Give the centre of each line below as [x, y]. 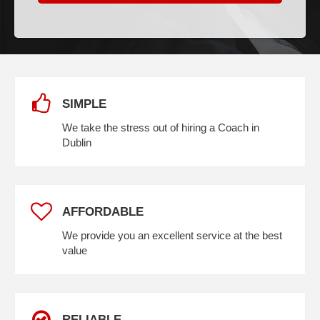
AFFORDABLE [103, 211]
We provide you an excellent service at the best [172, 236]
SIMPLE [84, 104]
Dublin [77, 143]
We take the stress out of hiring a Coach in [161, 128]
